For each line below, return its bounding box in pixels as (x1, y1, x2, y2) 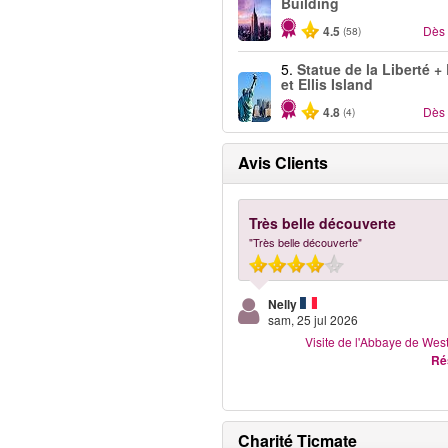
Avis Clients (238, 151, 328, 174)
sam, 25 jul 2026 (268, 311, 358, 328)
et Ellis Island (281, 74, 373, 94)
